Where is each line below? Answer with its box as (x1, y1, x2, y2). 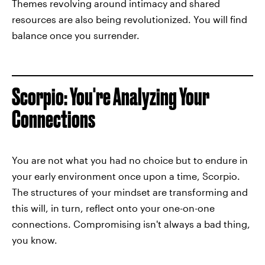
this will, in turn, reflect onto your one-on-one (12, 202, 215, 214)
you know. (12, 234, 57, 246)
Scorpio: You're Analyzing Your (12, 83, 209, 111)
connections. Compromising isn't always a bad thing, (12, 218, 250, 230)
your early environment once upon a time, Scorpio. (12, 170, 240, 182)
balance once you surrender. (12, 30, 140, 41)
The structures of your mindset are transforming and (12, 186, 248, 198)
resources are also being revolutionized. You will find (12, 14, 247, 25)
